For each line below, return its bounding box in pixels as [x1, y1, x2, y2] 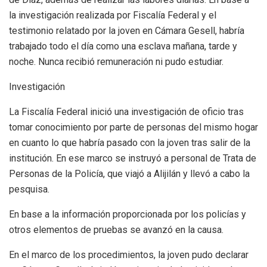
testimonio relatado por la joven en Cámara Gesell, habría [9, 24, 244, 36]
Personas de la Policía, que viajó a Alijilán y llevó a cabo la [9, 167, 250, 179]
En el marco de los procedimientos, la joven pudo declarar [9, 249, 249, 260]
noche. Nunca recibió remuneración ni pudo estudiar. [9, 55, 223, 67]
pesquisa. [9, 183, 49, 195]
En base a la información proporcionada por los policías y [9, 208, 246, 220]
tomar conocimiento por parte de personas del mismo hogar [9, 121, 258, 133]
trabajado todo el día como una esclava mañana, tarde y [9, 40, 237, 52]
